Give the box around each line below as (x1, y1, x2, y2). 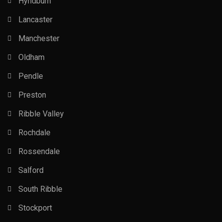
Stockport (18, 203, 52, 213)
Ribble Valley (18, 109, 64, 118)
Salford (18, 166, 44, 175)
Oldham (18, 53, 45, 62)
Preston (18, 90, 46, 100)
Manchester (18, 34, 59, 43)
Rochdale (18, 128, 51, 137)
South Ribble (18, 184, 62, 194)
